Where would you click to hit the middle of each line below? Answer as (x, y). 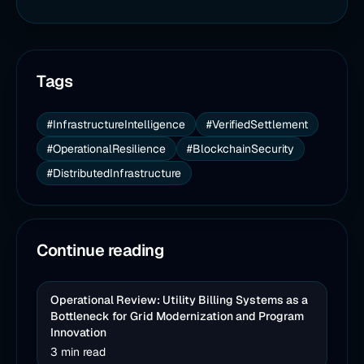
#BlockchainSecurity (240, 149)
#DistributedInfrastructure (114, 173)
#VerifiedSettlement (257, 124)
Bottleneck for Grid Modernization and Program (177, 316)
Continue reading (100, 250)
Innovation (78, 332)
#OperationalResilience (106, 149)
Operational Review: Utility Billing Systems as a (179, 300)
